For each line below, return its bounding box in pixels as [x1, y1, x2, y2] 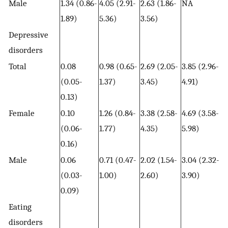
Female [9, 107, 35, 118]
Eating [9, 201, 32, 212]
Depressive [9, 29, 48, 40]
